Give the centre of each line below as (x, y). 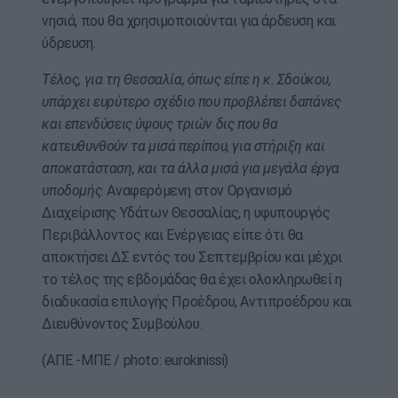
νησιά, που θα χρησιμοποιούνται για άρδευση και (189, 21)
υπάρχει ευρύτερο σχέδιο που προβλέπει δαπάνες (191, 102)
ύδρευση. (69, 44)
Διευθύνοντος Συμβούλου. (122, 324)
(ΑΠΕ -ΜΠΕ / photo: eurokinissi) (135, 361)
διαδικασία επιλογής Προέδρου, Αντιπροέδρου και (197, 302)
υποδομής (72, 191)
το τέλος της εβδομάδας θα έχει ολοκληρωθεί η (192, 280)
